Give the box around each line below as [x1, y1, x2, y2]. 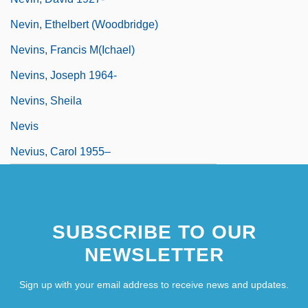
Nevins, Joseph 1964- [10, 69, 117, 81]
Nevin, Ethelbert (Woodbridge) [10, 18, 158, 30]
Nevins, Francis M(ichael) [10, 43, 135, 56]
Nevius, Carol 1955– [10, 145, 111, 157]
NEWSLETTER [84, 243, 224, 265]
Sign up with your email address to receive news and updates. [19, 278, 289, 290]
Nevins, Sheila [10, 94, 82, 107]
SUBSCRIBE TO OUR [52, 221, 256, 243]
